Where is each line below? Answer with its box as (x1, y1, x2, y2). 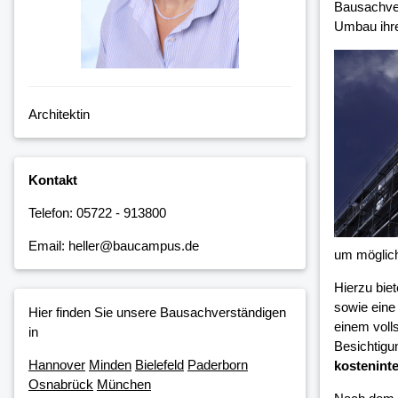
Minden (89, 356, 131, 372)
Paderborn (187, 356, 248, 372)
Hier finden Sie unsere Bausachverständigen (28, 304, 286, 320)
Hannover (28, 356, 85, 372)
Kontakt (28, 172, 77, 188)
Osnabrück (28, 376, 93, 392)
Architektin (28, 106, 90, 122)
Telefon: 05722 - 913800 (28, 205, 166, 221)
